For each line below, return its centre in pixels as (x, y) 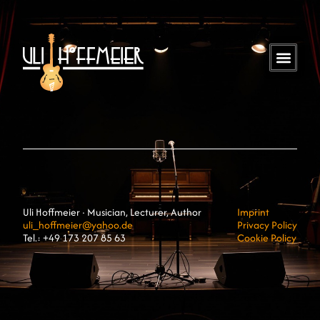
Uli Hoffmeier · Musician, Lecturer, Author (112, 212)
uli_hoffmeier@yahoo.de (78, 225)
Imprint (253, 212)
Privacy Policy (267, 225)
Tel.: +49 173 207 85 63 (74, 238)
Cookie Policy (267, 238)
